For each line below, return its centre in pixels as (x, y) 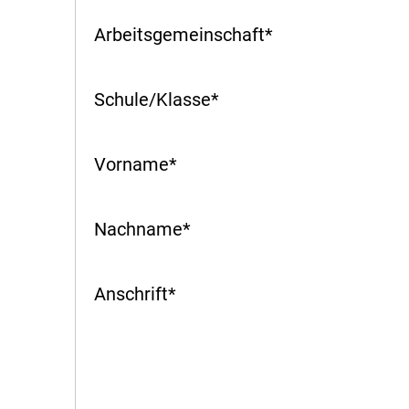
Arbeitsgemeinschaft (179, 34)
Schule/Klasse (152, 99)
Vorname (131, 164)
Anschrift (131, 294)
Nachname (138, 229)
